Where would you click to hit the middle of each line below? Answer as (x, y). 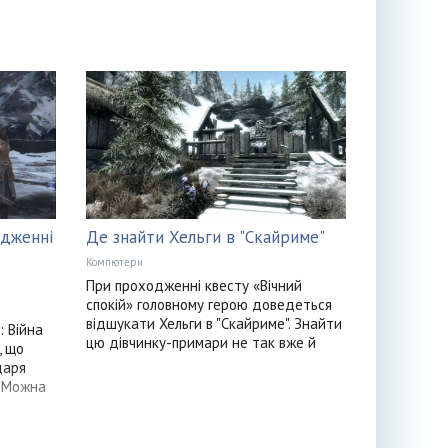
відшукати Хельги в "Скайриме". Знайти (213, 324)
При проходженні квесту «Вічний (193, 286)
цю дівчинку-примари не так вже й (200, 343)
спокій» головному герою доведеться (208, 305)
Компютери (114, 262)
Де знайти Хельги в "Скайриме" (205, 237)
